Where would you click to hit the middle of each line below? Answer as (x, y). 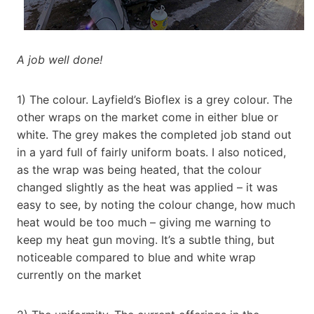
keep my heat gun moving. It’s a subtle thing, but (146, 239)
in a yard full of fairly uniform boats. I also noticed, (151, 152)
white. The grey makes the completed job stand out (154, 134)
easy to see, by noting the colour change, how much (156, 204)
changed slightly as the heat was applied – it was (147, 187)
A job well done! (60, 59)
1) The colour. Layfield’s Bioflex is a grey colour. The (155, 99)
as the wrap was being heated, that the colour (139, 169)
